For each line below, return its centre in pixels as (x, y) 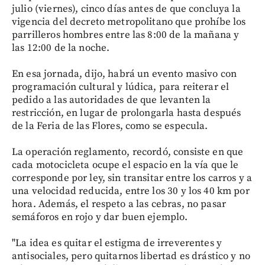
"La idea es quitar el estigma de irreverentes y (117, 243)
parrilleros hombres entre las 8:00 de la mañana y (126, 35)
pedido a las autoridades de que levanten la (112, 100)
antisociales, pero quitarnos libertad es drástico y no (131, 256)
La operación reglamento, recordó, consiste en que (128, 152)
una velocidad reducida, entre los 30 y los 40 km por (131, 191)
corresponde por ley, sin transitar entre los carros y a (132, 178)
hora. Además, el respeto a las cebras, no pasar (119, 204)
